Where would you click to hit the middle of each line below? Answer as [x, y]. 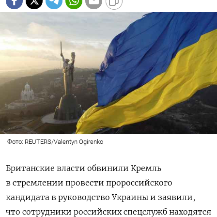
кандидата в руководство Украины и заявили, [101, 197]
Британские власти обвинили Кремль [84, 168]
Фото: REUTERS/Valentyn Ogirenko [55, 141]
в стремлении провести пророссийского [89, 182]
